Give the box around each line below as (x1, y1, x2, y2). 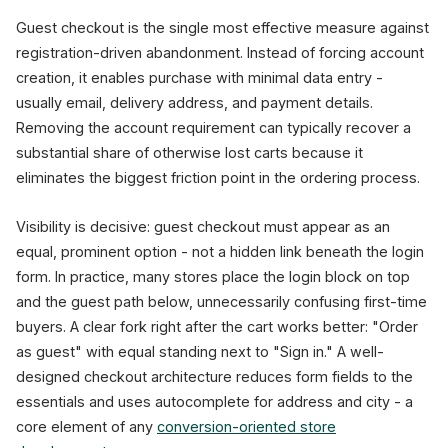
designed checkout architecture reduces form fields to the (16, 368, 413, 385)
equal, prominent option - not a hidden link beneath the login (16, 243, 424, 260)
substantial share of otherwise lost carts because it (16, 144, 363, 161)
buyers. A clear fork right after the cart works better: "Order (16, 318, 418, 335)
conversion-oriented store (157, 418, 336, 435)
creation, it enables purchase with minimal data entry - (16, 69, 383, 86)
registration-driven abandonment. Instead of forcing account (16, 44, 424, 61)
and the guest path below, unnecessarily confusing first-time (16, 293, 427, 310)
